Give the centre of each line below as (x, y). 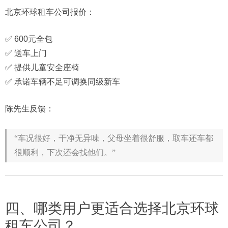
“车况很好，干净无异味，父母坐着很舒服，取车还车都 (114, 138)
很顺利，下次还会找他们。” (65, 153)
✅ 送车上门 (26, 53)
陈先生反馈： (30, 109)
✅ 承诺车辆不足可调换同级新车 (63, 82)
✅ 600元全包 (29, 39)
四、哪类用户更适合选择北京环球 (112, 209)
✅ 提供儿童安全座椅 (42, 68)
